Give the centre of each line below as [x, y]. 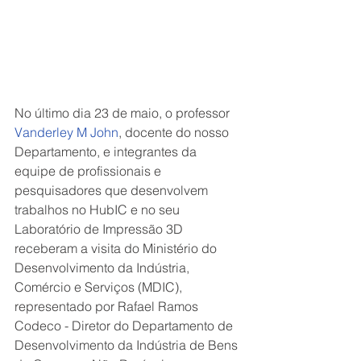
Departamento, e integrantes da [107, 151]
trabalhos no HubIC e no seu [99, 209]
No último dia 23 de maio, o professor [124, 112]
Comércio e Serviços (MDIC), [100, 286]
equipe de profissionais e [89, 170]
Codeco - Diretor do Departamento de [125, 325]
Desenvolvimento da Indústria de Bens [128, 344]
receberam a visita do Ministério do [117, 248]
